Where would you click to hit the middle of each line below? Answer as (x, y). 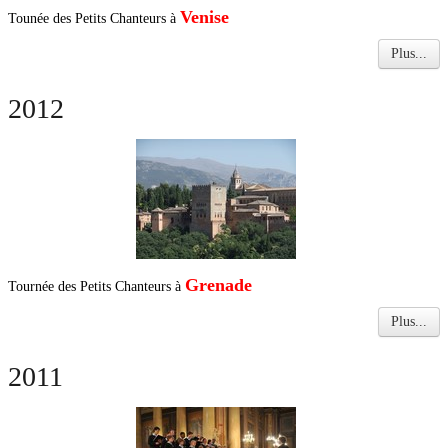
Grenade (218, 285)
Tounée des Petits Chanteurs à (94, 18)
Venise (204, 17)
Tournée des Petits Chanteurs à (96, 286)
